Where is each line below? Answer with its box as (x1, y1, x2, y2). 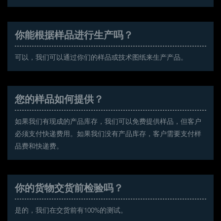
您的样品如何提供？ (15, 93, 104, 105)
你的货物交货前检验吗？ (15, 182, 123, 194)
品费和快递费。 (15, 142, 63, 150)
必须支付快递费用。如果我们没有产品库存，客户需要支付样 (15, 129, 201, 138)
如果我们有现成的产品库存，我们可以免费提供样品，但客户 (15, 117, 201, 125)
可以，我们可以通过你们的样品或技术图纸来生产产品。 (15, 53, 187, 61)
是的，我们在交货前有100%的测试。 (15, 206, 127, 214)
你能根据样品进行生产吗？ (15, 29, 133, 41)
